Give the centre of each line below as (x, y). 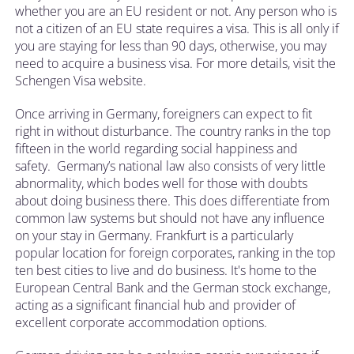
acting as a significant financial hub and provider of (155, 305)
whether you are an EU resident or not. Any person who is (176, 11)
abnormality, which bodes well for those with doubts (161, 183)
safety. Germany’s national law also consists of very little (170, 166)
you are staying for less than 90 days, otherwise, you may (171, 45)
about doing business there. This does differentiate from (172, 200)
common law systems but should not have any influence (170, 218)
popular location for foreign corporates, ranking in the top (175, 252)
